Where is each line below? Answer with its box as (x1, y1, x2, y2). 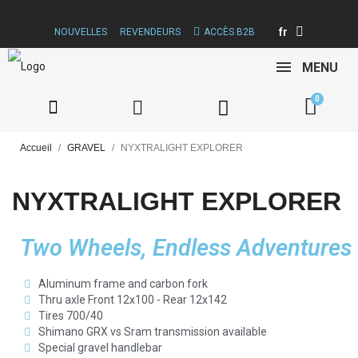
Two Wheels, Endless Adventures (20, 234, 352, 261)
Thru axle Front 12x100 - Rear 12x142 (38, 293, 227, 306)
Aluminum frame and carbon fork (38, 277, 208, 290)
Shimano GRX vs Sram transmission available (38, 325, 267, 338)
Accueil (20, 142, 52, 153)
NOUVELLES (54, 26, 107, 38)
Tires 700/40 (38, 309, 103, 322)
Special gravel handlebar (38, 341, 162, 354)
